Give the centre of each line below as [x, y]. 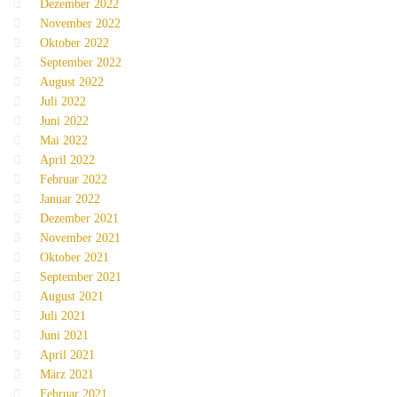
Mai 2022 [64, 141]
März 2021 [67, 375]
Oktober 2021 [74, 258]
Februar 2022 [74, 180]
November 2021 [80, 238]
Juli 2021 [63, 316]
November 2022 [80, 24]
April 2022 [67, 160]
